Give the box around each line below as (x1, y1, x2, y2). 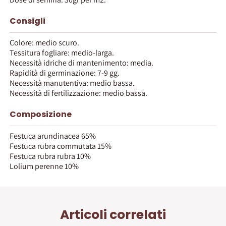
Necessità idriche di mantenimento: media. (10, 57, 153, 68)
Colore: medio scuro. (10, 37, 79, 48)
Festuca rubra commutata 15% (10, 140, 111, 151)
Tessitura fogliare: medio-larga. (10, 47, 114, 58)
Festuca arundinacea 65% (10, 130, 96, 141)
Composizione (10, 108, 72, 120)
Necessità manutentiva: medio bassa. (10, 77, 135, 88)
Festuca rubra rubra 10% (10, 150, 91, 161)
